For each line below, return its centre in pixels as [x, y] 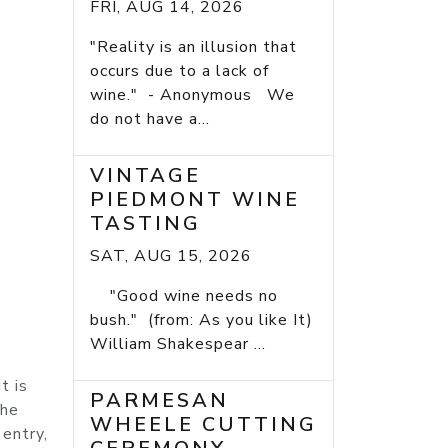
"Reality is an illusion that [193, 47]
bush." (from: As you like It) [201, 320]
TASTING [145, 224]
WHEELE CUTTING [203, 425]
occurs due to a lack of [179, 71]
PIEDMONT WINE [195, 200]
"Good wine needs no [184, 296]
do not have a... [150, 119]
